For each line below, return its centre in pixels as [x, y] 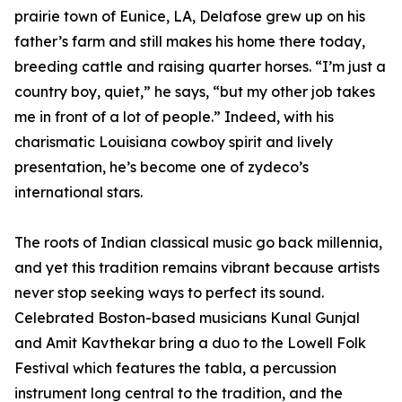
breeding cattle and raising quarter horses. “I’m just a [200, 67]
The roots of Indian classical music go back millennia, [198, 243]
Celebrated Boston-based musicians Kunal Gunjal [187, 318]
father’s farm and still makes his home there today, [190, 42]
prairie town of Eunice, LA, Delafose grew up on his [190, 17]
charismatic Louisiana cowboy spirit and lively [174, 142]
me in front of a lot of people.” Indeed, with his [174, 117]
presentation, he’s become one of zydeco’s [162, 167]
